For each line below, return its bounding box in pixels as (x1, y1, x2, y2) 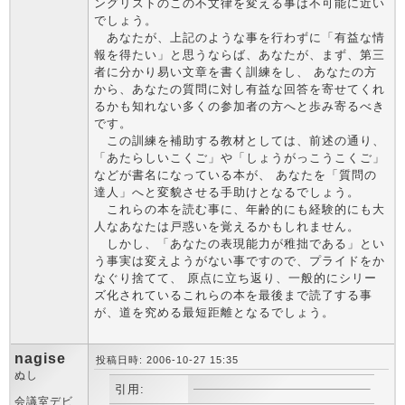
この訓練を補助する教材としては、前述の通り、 (94, 134, 385, 147)
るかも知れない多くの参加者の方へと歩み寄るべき (94, 99, 385, 113)
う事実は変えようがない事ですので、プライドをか (94, 254, 385, 268)
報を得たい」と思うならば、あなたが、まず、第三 (94, 48, 385, 61)
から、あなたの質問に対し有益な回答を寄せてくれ (94, 82, 385, 96)
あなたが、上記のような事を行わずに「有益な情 (94, 31, 385, 44)
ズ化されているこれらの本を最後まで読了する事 (94, 288, 372, 302)
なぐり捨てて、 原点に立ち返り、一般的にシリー (94, 271, 377, 285)
